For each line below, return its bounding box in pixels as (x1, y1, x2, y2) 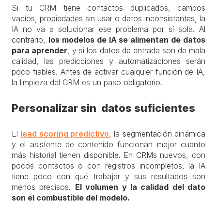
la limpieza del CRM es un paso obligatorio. (12, 77, 162, 87)
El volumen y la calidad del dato (75, 182, 205, 192)
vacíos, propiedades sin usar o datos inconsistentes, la (12, 14, 205, 23)
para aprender (12, 46, 68, 55)
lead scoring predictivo (20, 129, 109, 139)
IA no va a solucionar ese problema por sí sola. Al (12, 24, 205, 34)
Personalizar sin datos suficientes (12, 102, 195, 114)
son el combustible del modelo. (12, 193, 130, 202)
